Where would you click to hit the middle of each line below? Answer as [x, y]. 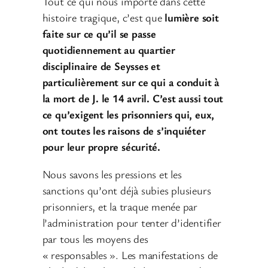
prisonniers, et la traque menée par [120, 206]
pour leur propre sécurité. [101, 147]
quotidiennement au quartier [109, 50]
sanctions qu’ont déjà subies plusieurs [127, 190]
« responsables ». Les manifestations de [130, 255]
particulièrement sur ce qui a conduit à [131, 82]
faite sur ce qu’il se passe [99, 34]
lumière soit [192, 18]
